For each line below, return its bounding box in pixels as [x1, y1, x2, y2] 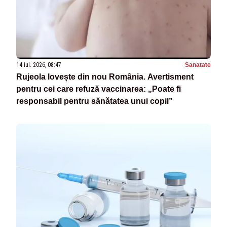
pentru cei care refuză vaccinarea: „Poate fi [16, 85, 181, 94]
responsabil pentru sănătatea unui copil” [16, 97, 173, 106]
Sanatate [185, 61, 211, 69]
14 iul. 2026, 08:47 [16, 61, 61, 69]
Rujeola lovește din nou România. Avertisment [16, 72, 194, 82]
